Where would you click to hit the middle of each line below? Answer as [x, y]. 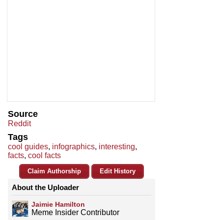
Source [23, 114]
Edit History [118, 171]
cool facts [44, 156]
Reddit [19, 124]
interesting [117, 147]
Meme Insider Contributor [75, 213]
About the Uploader [45, 188]
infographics [73, 147]
